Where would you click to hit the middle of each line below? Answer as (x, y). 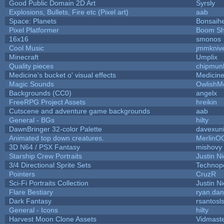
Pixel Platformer (34, 30)
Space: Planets (32, 21)
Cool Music (26, 48)
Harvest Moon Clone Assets (52, 219)
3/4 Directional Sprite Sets (50, 165)
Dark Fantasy (30, 201)
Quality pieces (31, 66)
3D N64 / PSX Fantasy (44, 147)
